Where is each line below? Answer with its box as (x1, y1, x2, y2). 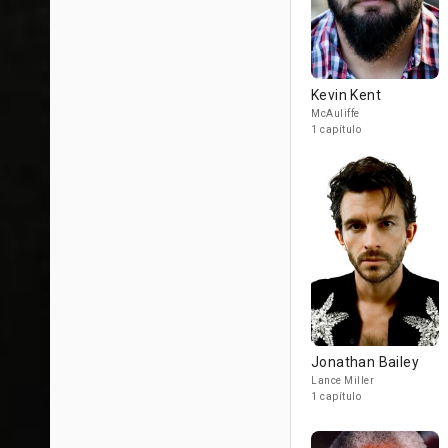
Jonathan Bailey (311, 354, 419, 370)
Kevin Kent (311, 87, 381, 103)
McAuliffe (311, 108, 360, 119)
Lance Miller (311, 375, 374, 386)
